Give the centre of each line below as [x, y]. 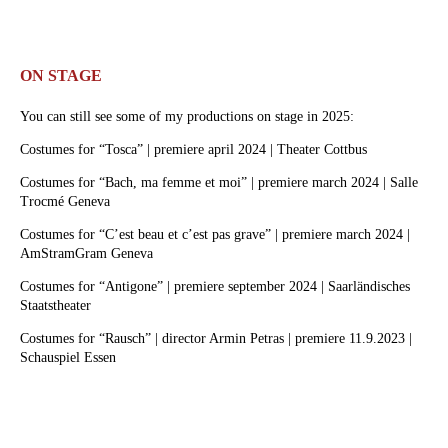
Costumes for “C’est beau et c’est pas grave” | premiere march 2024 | [215, 234]
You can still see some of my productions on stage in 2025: [187, 116]
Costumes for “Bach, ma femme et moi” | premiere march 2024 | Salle [219, 182]
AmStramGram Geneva [87, 253]
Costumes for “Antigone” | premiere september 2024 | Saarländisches [215, 286]
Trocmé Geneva [65, 201]
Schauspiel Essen [68, 357]
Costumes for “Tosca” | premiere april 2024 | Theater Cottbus [194, 149]
